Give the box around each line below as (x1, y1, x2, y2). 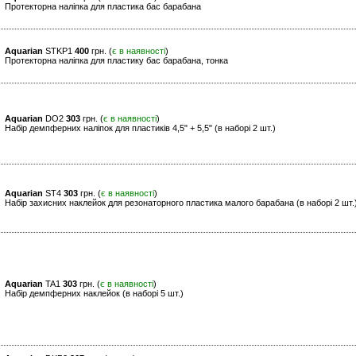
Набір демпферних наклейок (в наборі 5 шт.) (5, 288, 184, 299)
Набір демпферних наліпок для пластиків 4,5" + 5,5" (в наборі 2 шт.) (5, 123, 276, 133)
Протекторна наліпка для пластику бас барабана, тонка (5, 56, 228, 66)
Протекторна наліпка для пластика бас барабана (5, 2, 201, 12)
